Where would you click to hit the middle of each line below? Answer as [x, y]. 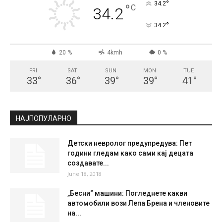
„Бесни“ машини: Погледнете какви [127, 193]
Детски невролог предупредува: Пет [130, 143]
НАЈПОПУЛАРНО [44, 118]
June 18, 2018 [84, 174]
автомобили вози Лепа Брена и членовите [139, 203]
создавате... [88, 163]
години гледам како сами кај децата [130, 153]
